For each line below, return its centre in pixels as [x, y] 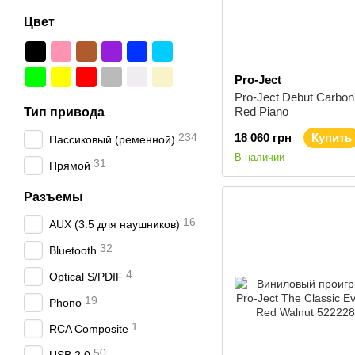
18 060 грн [263, 137]
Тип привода [64, 112]
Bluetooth [73, 250]
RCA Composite [89, 329]
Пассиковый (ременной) [112, 139]
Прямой [70, 166]
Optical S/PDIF [86, 277]
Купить [332, 137]
